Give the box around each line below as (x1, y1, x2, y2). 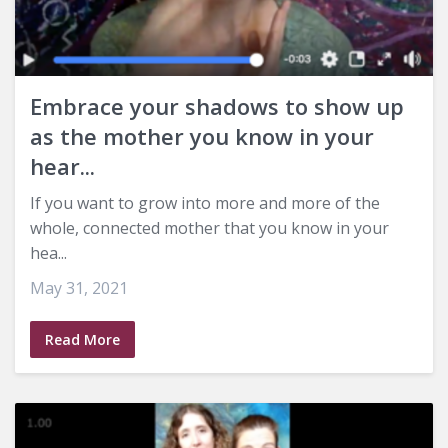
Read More (45, 330, 120, 349)
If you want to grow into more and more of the (30, 192, 380, 214)
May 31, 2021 (30, 277, 128, 299)
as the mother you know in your (30, 121, 374, 151)
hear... (30, 151, 95, 181)
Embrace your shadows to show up (30, 91, 404, 121)
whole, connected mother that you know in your (30, 217, 389, 239)
